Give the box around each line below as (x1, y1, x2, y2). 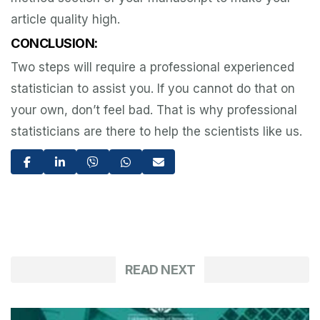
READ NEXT (124, 262, 196, 278)
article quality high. (11, 12, 120, 27)
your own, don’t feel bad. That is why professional (11, 103, 297, 118)
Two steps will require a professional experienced (11, 60, 294, 75)
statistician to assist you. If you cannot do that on (11, 81, 295, 96)
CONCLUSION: (11, 36, 98, 51)
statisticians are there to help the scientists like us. (11, 124, 302, 139)
